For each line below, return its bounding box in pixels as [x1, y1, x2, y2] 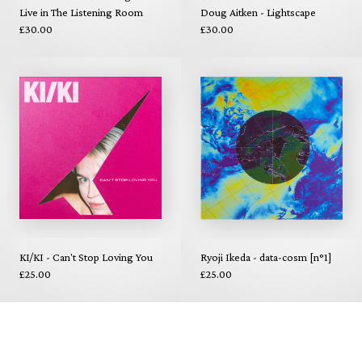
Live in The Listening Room [19, 5, 143, 19]
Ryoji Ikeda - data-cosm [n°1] [200, 250, 331, 263]
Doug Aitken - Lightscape [200, 5, 316, 19]
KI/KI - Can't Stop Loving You [19, 250, 153, 263]
